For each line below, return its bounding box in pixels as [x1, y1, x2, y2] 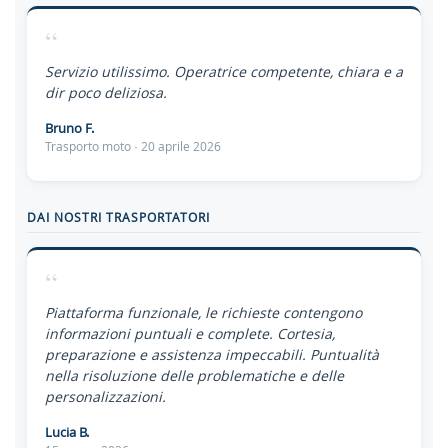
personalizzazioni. [45, 387, 166, 406]
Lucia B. [45, 423, 89, 441]
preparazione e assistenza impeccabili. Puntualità [45, 345, 379, 364]
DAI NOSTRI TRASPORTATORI [27, 209, 210, 225]
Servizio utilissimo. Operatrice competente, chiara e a [45, 62, 403, 81]
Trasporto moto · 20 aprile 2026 [45, 139, 221, 154]
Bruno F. [45, 119, 94, 137]
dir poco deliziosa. [45, 83, 167, 102]
